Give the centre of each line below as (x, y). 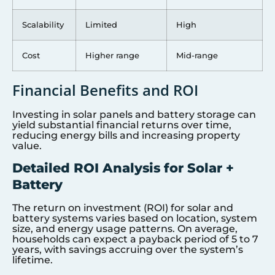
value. (27, 145)
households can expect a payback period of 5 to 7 (135, 239)
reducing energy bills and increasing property (126, 135)
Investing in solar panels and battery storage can (134, 114)
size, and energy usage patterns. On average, (125, 229)
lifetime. (33, 260)
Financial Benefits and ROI (105, 90)
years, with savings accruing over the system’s (128, 250)
